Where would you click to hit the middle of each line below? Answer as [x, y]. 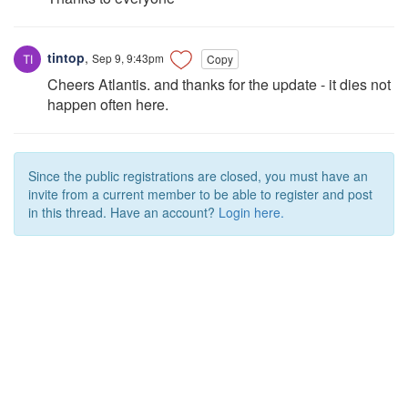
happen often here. [108, 104]
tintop [64, 57]
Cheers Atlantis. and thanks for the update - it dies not [219, 84]
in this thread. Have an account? [123, 212]
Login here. [251, 212]
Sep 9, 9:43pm [128, 57]
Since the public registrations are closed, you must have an [198, 175]
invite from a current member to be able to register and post [200, 194]
